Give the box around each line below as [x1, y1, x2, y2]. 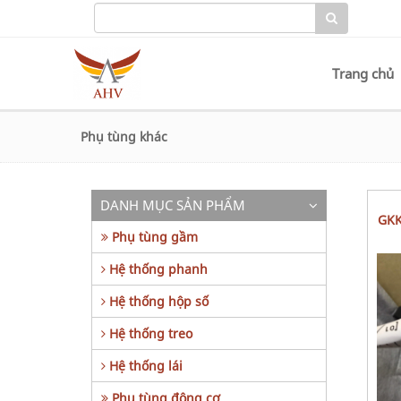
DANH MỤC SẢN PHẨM [100, 196, 245, 214]
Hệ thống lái [106, 357, 183, 374]
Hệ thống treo [106, 325, 192, 342]
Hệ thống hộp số [106, 293, 209, 310]
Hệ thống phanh [106, 260, 208, 277]
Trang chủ [332, 64, 394, 82]
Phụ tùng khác [81, 128, 167, 145]
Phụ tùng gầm [108, 228, 198, 245]
